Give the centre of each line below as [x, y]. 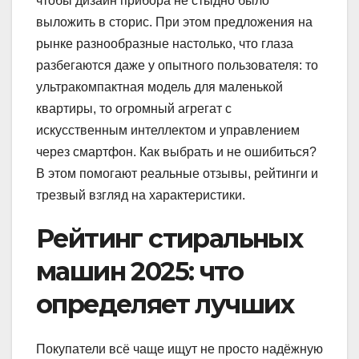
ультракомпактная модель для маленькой [159, 87]
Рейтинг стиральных [169, 238]
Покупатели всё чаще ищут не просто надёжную [179, 349]
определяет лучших [165, 304]
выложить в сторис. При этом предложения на [174, 22]
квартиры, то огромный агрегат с [134, 108]
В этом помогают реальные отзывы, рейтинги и [177, 173]
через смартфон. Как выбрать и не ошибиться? [176, 151]
